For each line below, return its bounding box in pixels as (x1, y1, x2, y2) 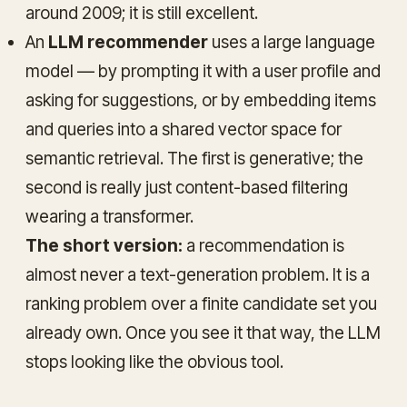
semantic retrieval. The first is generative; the (25, 147, 363, 169)
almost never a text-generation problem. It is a (25, 263, 370, 285)
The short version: (25, 234, 183, 256)
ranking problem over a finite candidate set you (25, 293, 377, 314)
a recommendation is (183, 234, 344, 256)
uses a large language (208, 31, 375, 53)
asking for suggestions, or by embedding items (25, 89, 376, 111)
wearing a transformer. (25, 205, 194, 227)
